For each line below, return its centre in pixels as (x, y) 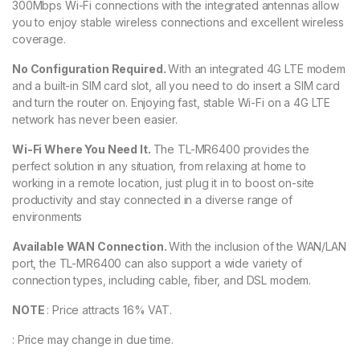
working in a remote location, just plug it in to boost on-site (164, 182)
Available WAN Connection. (91, 246)
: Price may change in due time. (93, 339)
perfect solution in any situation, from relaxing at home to (159, 166)
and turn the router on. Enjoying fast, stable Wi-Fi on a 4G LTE (172, 102)
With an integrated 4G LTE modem (257, 68)
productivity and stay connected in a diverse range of (152, 199)
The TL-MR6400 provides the (231, 149)
